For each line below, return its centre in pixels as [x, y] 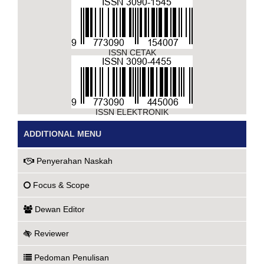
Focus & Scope [61, 185]
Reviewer [52, 233]
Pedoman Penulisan [72, 258]
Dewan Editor [60, 209]
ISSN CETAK [132, 52]
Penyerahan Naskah [75, 161]
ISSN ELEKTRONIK [132, 112]
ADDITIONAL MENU [62, 134]
